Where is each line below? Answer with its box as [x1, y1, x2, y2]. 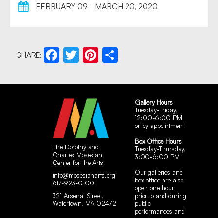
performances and [135, 207, 185, 216]
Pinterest [83, 64, 141, 84]
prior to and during [135, 192, 187, 200]
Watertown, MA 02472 [52, 200, 116, 208]
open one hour [135, 184, 175, 192]
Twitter [63, 64, 109, 84]
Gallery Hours [135, 98, 173, 107]
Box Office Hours [135, 137, 182, 145]
